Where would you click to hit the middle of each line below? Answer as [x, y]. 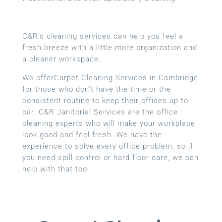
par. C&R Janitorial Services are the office [100, 112]
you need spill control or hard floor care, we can [110, 158]
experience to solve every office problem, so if [108, 146]
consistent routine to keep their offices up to [105, 101]
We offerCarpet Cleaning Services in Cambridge [110, 78]
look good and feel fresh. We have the [92, 135]
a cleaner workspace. [61, 59]
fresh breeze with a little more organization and [110, 48]
